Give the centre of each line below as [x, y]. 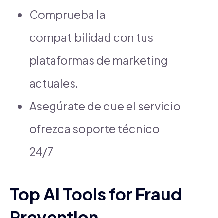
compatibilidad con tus [91, 37]
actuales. [54, 83]
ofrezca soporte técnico [94, 128]
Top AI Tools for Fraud [96, 193]
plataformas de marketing [99, 60]
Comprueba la [67, 14]
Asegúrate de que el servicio [105, 106]
